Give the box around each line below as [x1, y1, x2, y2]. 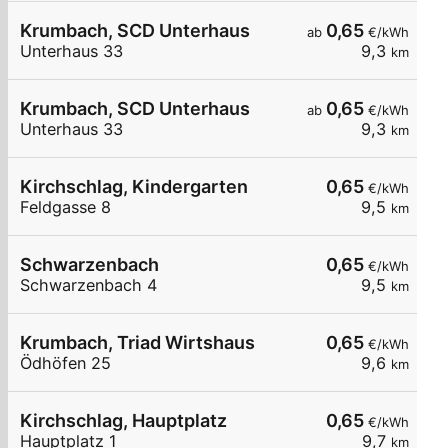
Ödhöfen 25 [20, 353, 111, 374]
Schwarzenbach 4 [20, 275, 157, 296]
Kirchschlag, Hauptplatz [20, 410, 227, 432]
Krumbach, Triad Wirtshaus [20, 332, 255, 354]
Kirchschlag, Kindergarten [20, 176, 248, 198]
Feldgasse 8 [20, 197, 111, 218]
